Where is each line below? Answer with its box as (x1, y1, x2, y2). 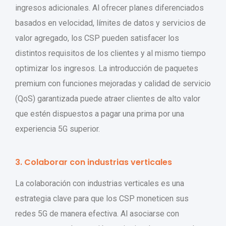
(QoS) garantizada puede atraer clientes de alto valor (15, 93, 200, 103)
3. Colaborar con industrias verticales (15, 156, 172, 168)
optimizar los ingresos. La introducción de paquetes (15, 63, 198, 73)
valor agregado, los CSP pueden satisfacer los (15, 33, 179, 43)
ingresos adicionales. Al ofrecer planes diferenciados (15, 3, 204, 13)
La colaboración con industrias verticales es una (15, 178, 184, 188)
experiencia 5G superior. (15, 124, 100, 134)
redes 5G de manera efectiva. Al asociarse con (15, 208, 179, 218)
